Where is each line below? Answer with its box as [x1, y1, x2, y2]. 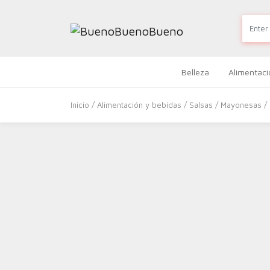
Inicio [71, 100, 89, 110]
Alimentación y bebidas [97, 100, 181, 110]
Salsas [189, 100, 213, 110]
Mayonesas [221, 100, 262, 110]
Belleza [181, 67, 210, 77]
